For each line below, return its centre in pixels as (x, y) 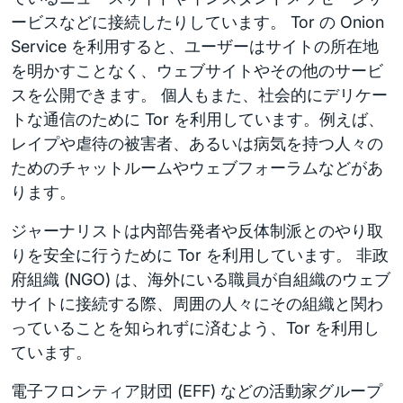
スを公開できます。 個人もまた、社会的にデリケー (199, 95)
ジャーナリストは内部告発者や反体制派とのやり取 (197, 231)
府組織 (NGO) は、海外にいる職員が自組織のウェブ (201, 279)
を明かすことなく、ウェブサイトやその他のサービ (197, 71)
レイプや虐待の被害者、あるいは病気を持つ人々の (197, 143)
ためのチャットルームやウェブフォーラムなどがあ (197, 168)
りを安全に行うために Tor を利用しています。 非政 (200, 255)
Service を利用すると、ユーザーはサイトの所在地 (195, 46)
